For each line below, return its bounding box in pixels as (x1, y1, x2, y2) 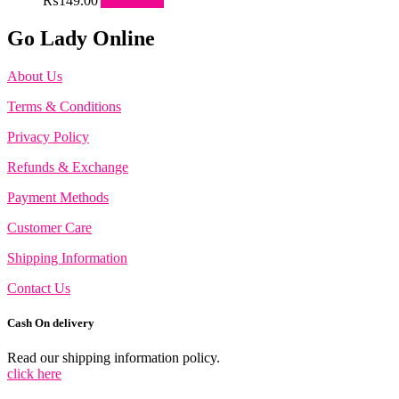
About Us (7, 68, 62, 84)
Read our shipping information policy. (7, 350, 220, 366)
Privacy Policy (7, 128, 89, 144)
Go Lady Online (7, 26, 155, 50)
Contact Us (7, 280, 70, 296)
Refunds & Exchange (7, 159, 128, 175)
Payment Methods (7, 189, 109, 205)
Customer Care (7, 219, 92, 235)
